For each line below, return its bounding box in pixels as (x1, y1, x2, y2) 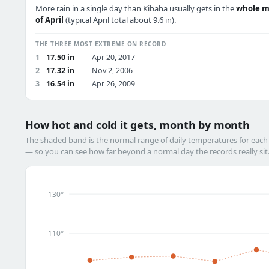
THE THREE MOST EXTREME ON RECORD (35, 40, 166, 48)
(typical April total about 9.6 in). (64, 14, 176, 25)
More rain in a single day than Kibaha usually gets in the (35, 3, 236, 14)
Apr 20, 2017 (92, 52, 135, 62)
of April (35, 14, 64, 25)
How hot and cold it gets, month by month (25, 118, 250, 132)
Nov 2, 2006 (92, 65, 133, 76)
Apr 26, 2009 (92, 79, 135, 89)
